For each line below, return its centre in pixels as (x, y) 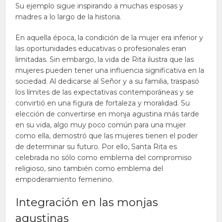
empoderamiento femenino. (65, 179)
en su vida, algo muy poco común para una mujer (101, 125)
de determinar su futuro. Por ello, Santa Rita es (96, 147)
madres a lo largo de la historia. (69, 17)
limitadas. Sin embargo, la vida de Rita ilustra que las (105, 59)
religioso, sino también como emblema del (89, 168)
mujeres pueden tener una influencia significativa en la (110, 70)
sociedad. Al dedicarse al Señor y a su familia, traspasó (108, 81)
